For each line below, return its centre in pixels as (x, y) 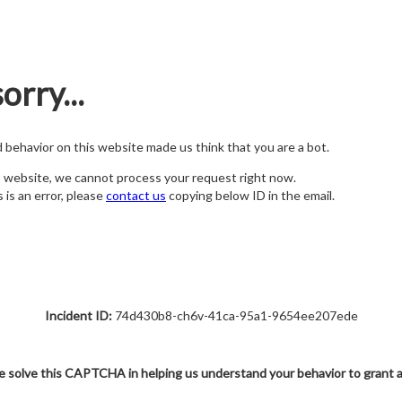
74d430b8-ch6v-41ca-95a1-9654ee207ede (235, 315)
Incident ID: (78, 315)
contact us (136, 196)
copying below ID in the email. (250, 196)
